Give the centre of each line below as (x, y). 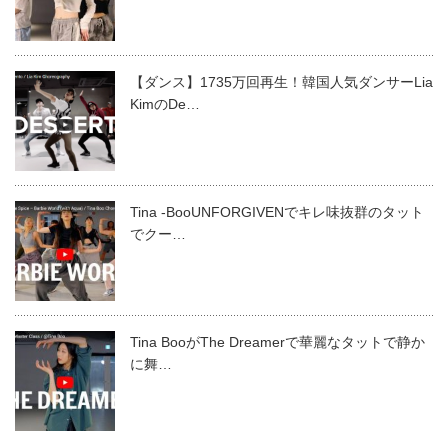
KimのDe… (165, 103)
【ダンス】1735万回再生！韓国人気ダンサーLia (281, 81)
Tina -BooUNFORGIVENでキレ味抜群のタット (277, 211)
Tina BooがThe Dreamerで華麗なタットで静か (277, 341)
